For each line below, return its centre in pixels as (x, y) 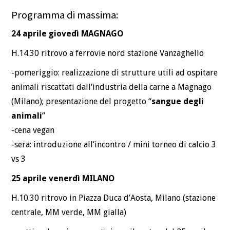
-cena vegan (33, 130)
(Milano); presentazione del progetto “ (82, 101)
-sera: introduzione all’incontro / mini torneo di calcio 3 (114, 144)
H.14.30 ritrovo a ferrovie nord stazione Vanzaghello (108, 53)
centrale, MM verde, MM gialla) (69, 212)
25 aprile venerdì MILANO (63, 178)
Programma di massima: (65, 15)
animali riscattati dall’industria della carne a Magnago (112, 87)
